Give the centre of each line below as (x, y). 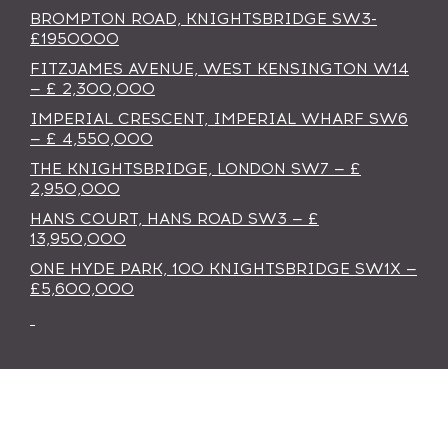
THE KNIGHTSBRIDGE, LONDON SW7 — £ (195, 168)
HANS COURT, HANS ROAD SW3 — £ (174, 218)
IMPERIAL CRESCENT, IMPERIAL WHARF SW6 (219, 118)
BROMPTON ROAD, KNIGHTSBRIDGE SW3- (203, 18)
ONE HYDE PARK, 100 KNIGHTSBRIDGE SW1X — (223, 268)
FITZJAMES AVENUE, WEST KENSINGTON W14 (219, 68)
